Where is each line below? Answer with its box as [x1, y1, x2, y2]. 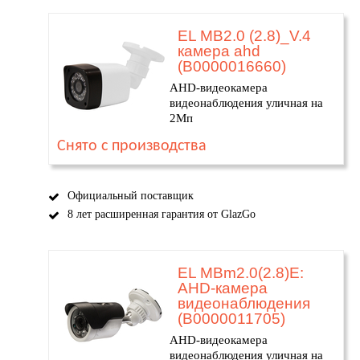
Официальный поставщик [67, 190, 194, 202]
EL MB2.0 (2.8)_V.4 [178, 27, 311, 44]
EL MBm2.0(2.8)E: [178, 264, 304, 281]
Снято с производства [57, 138, 207, 154]
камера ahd [178, 43, 260, 59]
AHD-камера [178, 280, 268, 297]
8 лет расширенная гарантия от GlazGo [67, 208, 256, 220]
